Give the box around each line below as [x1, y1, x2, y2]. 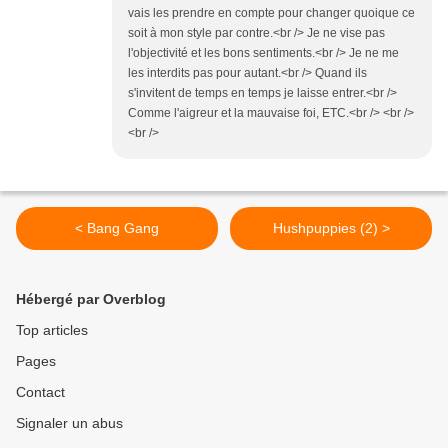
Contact [16, 384, 65, 401]
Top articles [16, 322, 88, 339]
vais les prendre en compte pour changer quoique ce [128, 6, 415, 21]
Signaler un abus [16, 415, 123, 432]
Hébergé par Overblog [16, 291, 166, 308]
